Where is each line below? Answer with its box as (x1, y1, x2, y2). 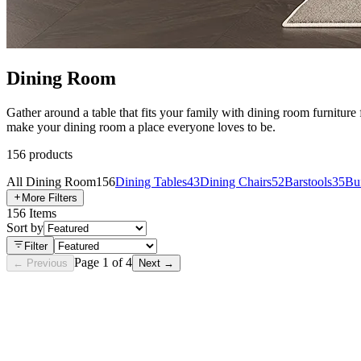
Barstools (284, 174, 332, 189)
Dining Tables (115, 174, 187, 189)
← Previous (13, 256, 68, 269)
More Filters (22, 191, 77, 204)
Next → (139, 256, 174, 269)
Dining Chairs (200, 174, 272, 189)
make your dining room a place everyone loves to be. (6, 119, 276, 134)
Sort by (6, 220, 44, 234)
